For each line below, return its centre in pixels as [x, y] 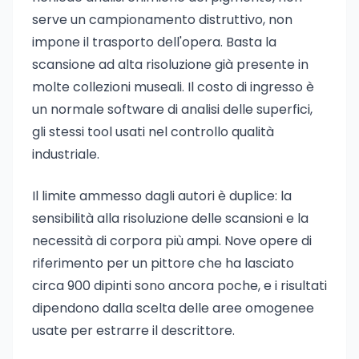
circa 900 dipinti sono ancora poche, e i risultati [179, 286]
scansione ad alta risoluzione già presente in [170, 65]
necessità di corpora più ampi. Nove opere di [172, 241]
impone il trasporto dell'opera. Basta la [154, 42]
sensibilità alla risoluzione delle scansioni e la [170, 218]
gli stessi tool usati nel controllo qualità [153, 132]
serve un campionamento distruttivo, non [162, 20]
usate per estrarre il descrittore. [133, 331]
